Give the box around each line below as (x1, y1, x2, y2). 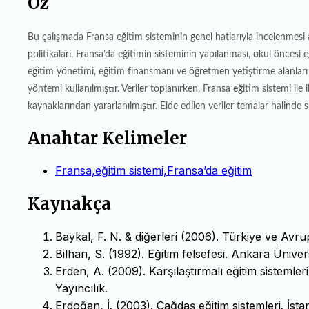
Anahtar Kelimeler (28, 127, 187, 149)
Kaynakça (28, 193, 111, 215)
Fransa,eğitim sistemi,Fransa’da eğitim (55, 163, 252, 178)
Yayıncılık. (55, 281, 108, 296)
